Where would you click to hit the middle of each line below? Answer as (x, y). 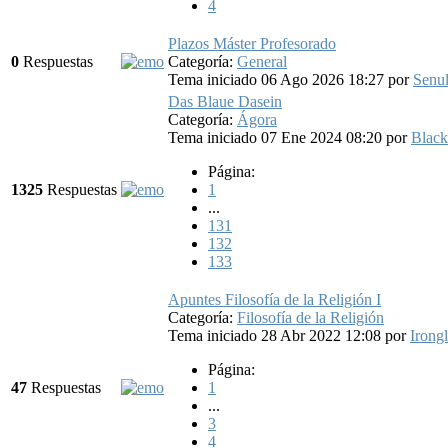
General (262, 61)
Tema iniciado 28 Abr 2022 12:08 (276, 335)
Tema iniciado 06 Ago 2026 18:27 (278, 79)
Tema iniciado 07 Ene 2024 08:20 (277, 137)
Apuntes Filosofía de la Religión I (274, 299)
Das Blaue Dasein (225, 101)
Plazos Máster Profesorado (252, 43)
